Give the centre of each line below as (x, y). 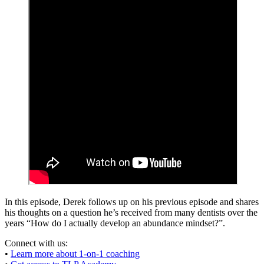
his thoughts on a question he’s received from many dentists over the (131, 212)
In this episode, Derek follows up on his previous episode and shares (132, 202)
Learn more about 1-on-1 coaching (75, 253)
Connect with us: (36, 243)
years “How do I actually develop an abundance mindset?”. (115, 223)
